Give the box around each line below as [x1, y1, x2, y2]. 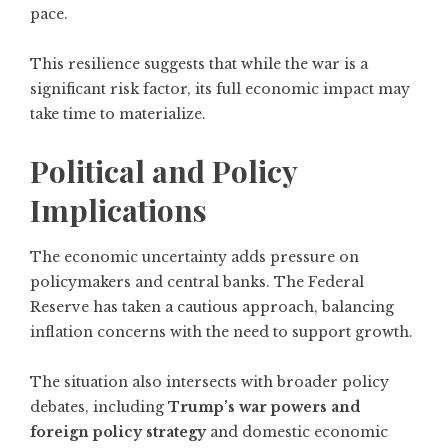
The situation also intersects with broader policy [30, 373, 389, 391]
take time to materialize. [30, 105, 206, 123]
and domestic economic [206, 423, 388, 441]
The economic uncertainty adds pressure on [30, 248, 359, 266]
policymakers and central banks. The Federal [30, 273, 364, 291]
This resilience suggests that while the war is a [30, 55, 368, 73]
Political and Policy [30, 151, 297, 191]
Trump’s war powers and [168, 398, 360, 416]
